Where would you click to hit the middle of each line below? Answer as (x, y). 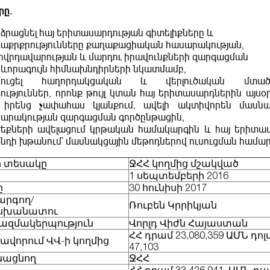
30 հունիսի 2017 (168, 188)
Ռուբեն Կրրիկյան (173, 205)
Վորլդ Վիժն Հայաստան (189, 223)
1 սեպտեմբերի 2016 (179, 176)
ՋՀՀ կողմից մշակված (184, 164)
